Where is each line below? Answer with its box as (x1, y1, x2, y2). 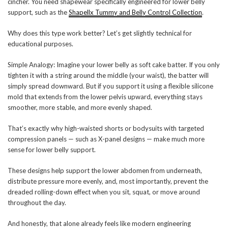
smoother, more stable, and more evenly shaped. (8, 103, 152, 112)
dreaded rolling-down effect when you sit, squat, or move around (8, 188, 200, 196)
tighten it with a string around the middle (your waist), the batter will (8, 71, 209, 80)
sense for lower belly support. (8, 146, 96, 154)
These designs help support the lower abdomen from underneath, (8, 166, 202, 175)
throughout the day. (8, 198, 66, 207)
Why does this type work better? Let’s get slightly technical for (8, 29, 192, 38)
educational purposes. (8, 40, 73, 48)
